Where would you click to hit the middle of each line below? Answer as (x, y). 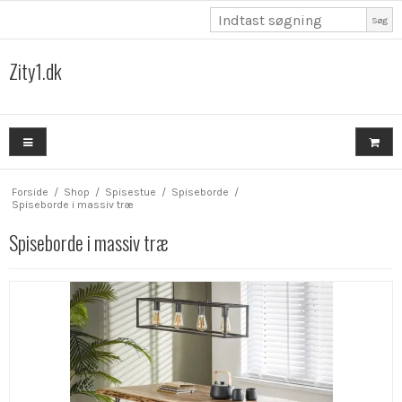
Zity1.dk (35, 71)
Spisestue (130, 192)
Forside (30, 192)
